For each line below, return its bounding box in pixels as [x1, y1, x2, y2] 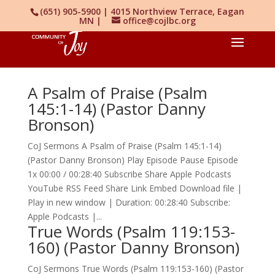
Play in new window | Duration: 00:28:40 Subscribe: [27, 196, 230, 208]
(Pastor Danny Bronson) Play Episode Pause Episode [27, 154, 238, 166]
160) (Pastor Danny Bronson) [27, 236, 239, 258]
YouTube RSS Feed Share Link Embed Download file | [27, 182, 242, 194]
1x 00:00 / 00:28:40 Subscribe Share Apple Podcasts [27, 168, 231, 180]
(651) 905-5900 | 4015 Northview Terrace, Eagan [40, 5, 245, 17]
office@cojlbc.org [122, 14, 196, 26]
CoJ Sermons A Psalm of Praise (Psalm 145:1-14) [27, 140, 222, 152]
